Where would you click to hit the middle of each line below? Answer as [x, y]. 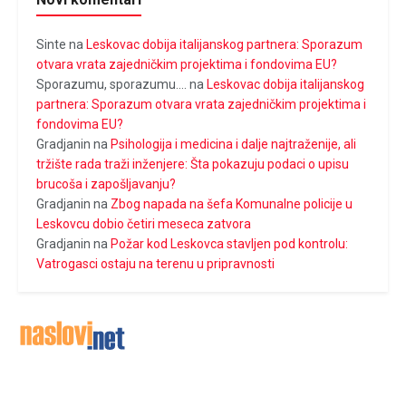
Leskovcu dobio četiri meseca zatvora [144, 223]
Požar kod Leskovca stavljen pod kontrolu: [229, 243]
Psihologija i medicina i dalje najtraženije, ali [233, 144]
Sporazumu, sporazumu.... [111, 84]
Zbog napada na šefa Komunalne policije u [232, 203]
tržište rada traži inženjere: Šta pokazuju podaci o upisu [193, 164]
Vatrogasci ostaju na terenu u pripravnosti [155, 263]
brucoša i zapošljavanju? [106, 184]
